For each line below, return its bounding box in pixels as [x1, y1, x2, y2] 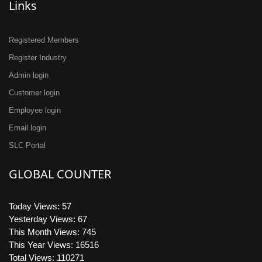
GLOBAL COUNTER [9, 166, 111, 182]
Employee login [9, 106, 61, 115]
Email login [9, 123, 46, 132]
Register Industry [9, 53, 67, 62]
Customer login [9, 88, 60, 97]
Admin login [9, 71, 49, 80]
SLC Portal [9, 141, 46, 150]
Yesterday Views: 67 [9, 214, 87, 224]
